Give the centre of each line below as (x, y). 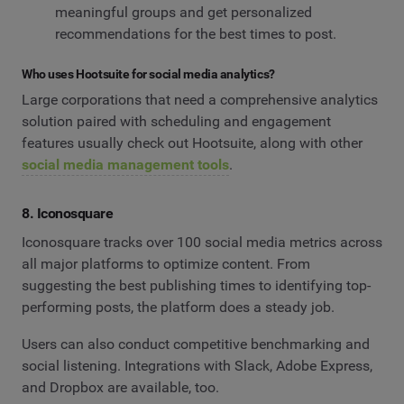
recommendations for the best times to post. (195, 33)
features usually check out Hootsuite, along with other (192, 143)
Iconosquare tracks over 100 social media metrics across (202, 242)
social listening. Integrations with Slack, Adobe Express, (197, 366)
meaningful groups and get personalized (183, 12)
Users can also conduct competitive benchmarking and (196, 344)
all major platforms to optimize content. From (166, 263)
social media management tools (125, 165)
